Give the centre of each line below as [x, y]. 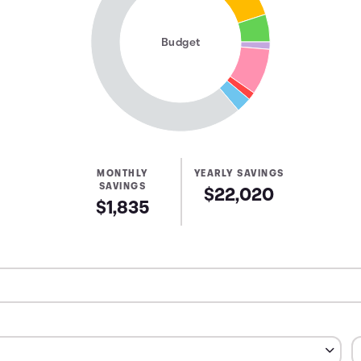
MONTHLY [122, 174]
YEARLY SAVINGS [239, 174]
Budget [180, 43]
